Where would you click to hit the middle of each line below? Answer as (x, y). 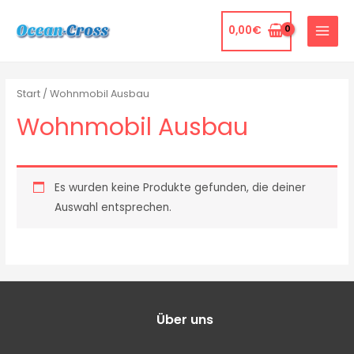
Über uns (185, 320)
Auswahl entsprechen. (113, 208)
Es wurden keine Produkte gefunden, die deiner (180, 188)
